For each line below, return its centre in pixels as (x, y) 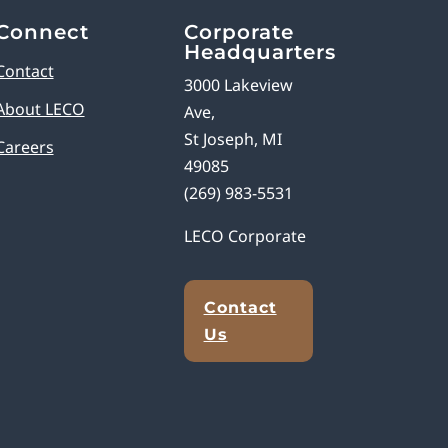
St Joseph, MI (232, 139)
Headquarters (259, 52)
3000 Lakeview (238, 85)
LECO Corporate (244, 236)
